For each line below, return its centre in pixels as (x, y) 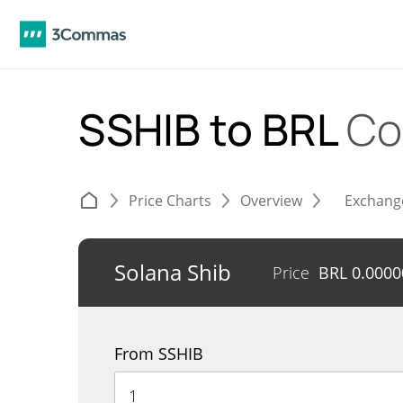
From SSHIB (159, 354)
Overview (271, 201)
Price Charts (170, 201)
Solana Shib (175, 272)
